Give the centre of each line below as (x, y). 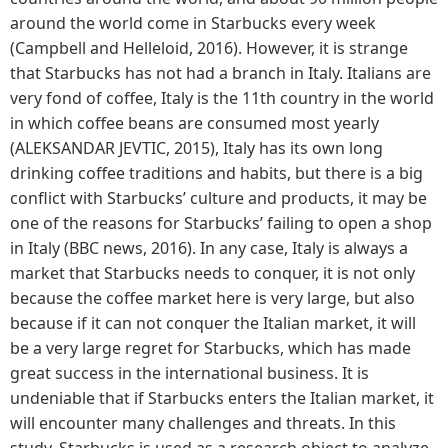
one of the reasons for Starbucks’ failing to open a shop (221, 222)
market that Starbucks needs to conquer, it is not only (212, 272)
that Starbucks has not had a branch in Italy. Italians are (220, 72)
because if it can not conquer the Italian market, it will (213, 322)
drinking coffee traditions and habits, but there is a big (216, 172)
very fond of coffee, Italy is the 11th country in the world (222, 97)
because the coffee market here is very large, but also (212, 297)
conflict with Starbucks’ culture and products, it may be (218, 197)
